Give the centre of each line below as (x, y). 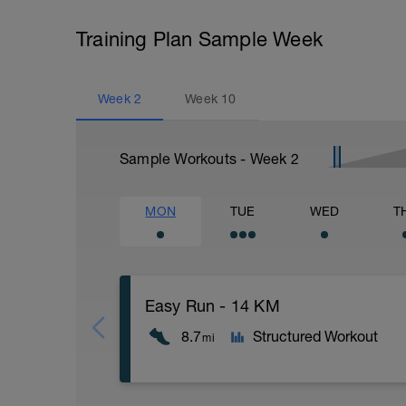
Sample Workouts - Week (205, 159)
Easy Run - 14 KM (212, 306)
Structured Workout (315, 336)
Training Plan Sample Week (199, 39)
